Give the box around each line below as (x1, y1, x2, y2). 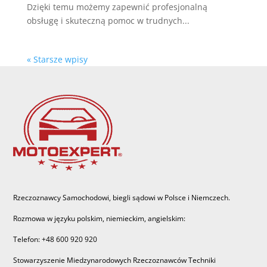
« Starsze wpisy (26, 53, 88, 65)
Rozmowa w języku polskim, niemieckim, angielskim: (13, 213, 186, 223)
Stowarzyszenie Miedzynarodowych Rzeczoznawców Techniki (13, 254, 216, 265)
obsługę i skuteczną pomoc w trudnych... (26, 14, 190, 26)
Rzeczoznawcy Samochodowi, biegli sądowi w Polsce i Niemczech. (13, 192, 231, 203)
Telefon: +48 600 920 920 (13, 234, 98, 244)
